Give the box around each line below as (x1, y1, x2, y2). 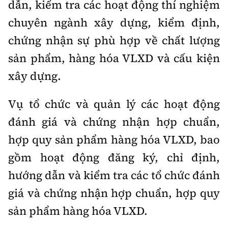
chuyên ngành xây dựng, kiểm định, (8, 15, 220, 30)
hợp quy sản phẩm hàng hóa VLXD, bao (8, 132, 220, 147)
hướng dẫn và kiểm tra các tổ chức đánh (8, 167, 220, 183)
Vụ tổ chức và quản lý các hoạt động (8, 96, 220, 111)
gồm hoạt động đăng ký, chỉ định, (8, 150, 220, 165)
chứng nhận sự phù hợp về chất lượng (8, 33, 220, 48)
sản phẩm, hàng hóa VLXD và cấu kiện (8, 50, 220, 66)
